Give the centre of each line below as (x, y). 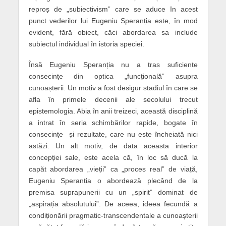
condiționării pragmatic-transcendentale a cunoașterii (113, 215)
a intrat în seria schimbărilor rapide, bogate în (113, 122)
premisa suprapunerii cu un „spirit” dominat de (113, 192)
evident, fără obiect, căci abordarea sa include (113, 32)
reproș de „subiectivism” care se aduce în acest (113, 9)
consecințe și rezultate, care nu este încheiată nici (113, 134)
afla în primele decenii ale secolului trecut (113, 99)
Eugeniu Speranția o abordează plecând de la (113, 180)
